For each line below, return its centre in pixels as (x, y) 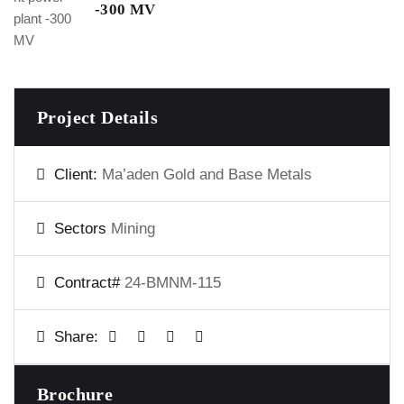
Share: (76, 337)
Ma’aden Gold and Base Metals (207, 175)
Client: (78, 175)
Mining (133, 229)
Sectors (83, 229)
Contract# (89, 283)
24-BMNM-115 (173, 283)
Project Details (97, 118)
